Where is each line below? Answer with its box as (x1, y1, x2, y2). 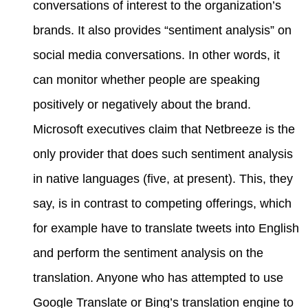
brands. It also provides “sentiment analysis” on (33, 23, 291, 37)
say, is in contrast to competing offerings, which (33, 197, 291, 210)
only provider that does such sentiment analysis (33, 147, 293, 161)
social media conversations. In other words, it (33, 48, 280, 62)
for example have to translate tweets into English (33, 221, 299, 235)
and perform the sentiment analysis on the (33, 246, 263, 260)
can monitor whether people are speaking (33, 73, 260, 87)
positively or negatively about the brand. (33, 98, 251, 111)
